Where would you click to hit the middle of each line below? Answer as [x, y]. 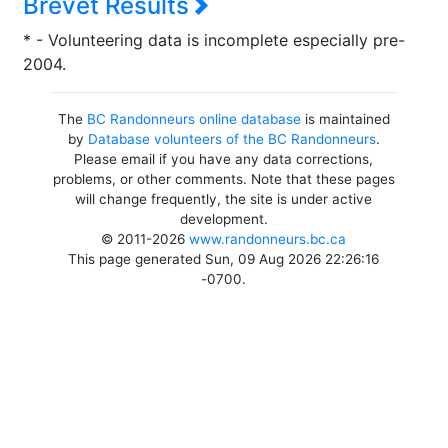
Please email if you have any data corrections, [224, 159]
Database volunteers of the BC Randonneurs [231, 139]
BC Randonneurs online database [193, 119]
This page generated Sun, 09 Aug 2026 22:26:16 [224, 259]
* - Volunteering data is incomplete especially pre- [214, 40]
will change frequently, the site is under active [224, 199]
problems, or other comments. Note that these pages [223, 179]
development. [223, 219]
